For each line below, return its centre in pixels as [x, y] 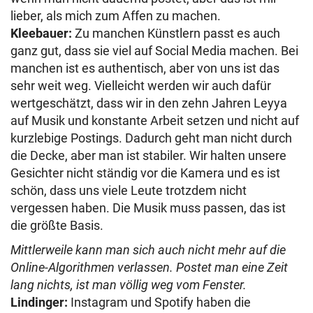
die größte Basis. [57, 225]
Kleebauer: [41, 33]
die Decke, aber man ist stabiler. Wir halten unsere [148, 155]
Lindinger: [39, 302]
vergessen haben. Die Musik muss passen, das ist [148, 208]
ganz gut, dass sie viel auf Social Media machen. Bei [154, 50]
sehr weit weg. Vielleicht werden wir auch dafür [141, 85]
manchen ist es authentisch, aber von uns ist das [145, 68]
